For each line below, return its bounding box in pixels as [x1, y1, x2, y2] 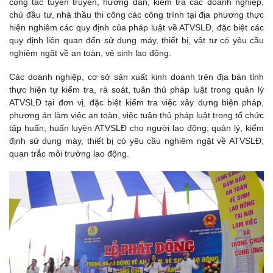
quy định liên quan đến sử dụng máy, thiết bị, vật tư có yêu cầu [9, 35, 264, 45]
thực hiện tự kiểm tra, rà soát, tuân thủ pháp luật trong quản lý [9, 84, 264, 94]
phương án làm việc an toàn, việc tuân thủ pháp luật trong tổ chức [9, 110, 264, 120]
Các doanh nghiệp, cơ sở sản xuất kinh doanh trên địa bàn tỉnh [9, 71, 264, 82]
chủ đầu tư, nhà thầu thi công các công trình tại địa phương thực [9, 9, 264, 19]
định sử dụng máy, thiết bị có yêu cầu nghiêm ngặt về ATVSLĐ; [9, 135, 264, 146]
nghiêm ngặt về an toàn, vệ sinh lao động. [9, 48, 171, 58]
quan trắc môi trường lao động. [9, 148, 129, 158]
